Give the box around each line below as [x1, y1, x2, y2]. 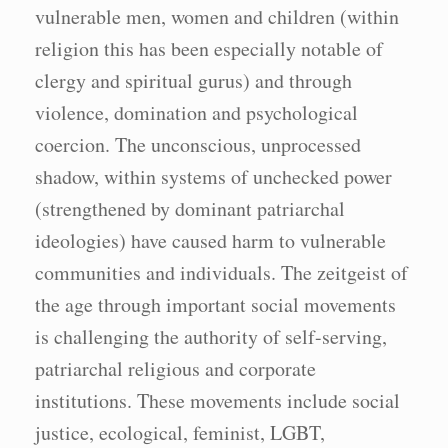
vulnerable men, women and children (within [35, 3, 399, 30]
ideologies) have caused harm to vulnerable [35, 227, 386, 254]
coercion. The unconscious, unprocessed [35, 131, 368, 158]
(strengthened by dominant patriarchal [35, 195, 345, 222]
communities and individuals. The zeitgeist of [35, 259, 408, 286]
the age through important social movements [35, 291, 396, 318]
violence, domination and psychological [35, 99, 358, 126]
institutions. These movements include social [35, 387, 400, 414]
